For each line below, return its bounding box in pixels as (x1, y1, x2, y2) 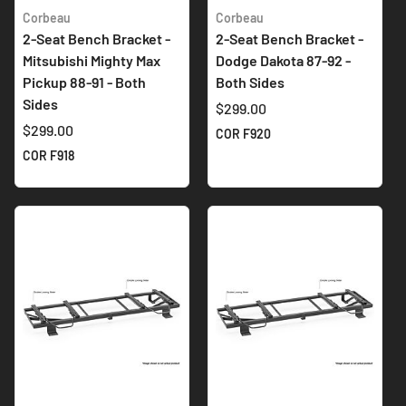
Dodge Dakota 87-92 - (216, 51, 351, 69)
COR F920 (216, 125, 271, 141)
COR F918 (23, 147, 74, 163)
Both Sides (216, 72, 285, 91)
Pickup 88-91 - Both (23, 72, 146, 91)
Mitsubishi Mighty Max (23, 51, 160, 69)
